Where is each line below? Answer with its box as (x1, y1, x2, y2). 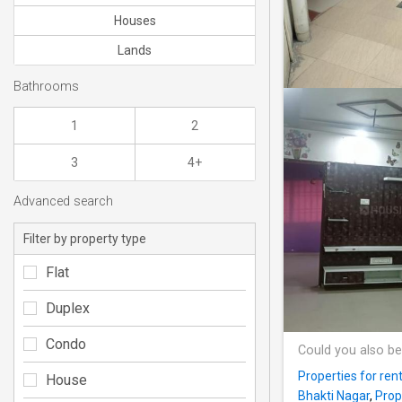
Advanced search (13, 194, 113, 210)
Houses (113, 13, 156, 29)
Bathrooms (13, 78, 79, 94)
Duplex (46, 299, 90, 317)
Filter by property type (23, 231, 146, 246)
